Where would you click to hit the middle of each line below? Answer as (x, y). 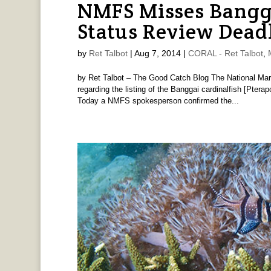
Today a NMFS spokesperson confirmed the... (158, 100)
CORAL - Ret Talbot (225, 53)
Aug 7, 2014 (157, 53)
